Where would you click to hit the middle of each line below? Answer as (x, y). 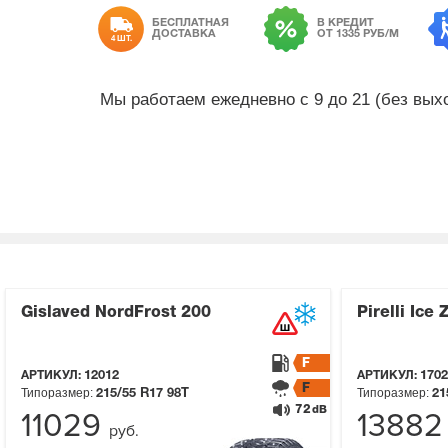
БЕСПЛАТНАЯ (190, 22)
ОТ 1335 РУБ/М (358, 33)
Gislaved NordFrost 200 (116, 313)
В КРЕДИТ (345, 22)
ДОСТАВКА (184, 33)
